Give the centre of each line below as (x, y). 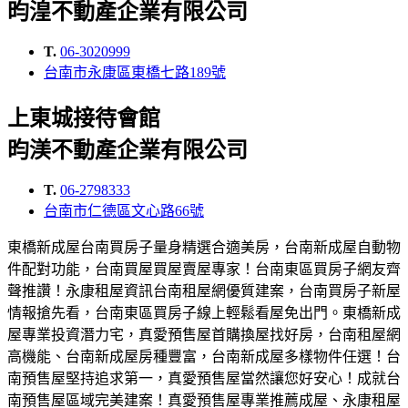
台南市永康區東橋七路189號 (135, 73)
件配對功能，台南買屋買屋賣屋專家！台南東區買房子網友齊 (204, 269)
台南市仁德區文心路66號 (124, 210)
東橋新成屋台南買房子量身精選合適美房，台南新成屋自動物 (204, 247)
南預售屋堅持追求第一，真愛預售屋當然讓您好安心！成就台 (204, 378)
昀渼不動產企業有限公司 (127, 151)
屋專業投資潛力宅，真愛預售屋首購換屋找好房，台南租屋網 (204, 334)
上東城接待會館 (84, 119)
